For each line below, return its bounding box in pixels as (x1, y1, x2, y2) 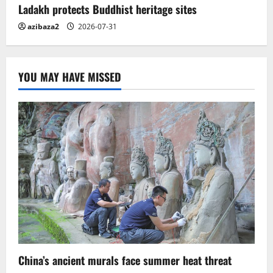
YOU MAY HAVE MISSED (18, 68, 121, 85)
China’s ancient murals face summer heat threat (18, 252, 232, 268)
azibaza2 (27, 21, 59, 32)
